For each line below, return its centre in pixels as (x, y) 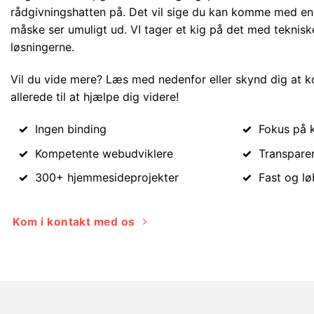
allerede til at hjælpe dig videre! (95, 97)
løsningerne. (42, 47)
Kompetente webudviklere (104, 153)
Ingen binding (70, 129)
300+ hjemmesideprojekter (107, 178)
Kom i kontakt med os (74, 221)
